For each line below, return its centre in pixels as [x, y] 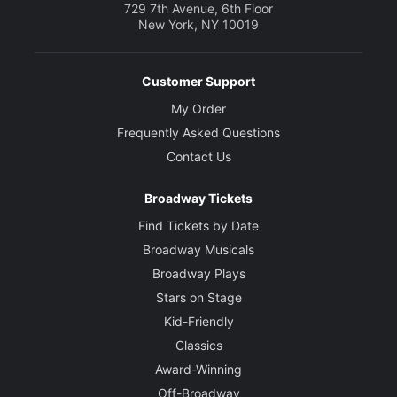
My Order [198, 109]
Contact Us [198, 157]
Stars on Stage [198, 298]
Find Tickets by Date [198, 226]
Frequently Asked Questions [198, 133]
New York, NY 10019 [198, 25]
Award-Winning [198, 370]
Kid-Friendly [198, 322]
